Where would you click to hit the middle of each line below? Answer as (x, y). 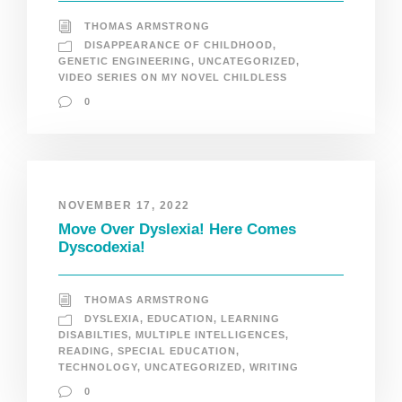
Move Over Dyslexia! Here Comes (177, 229)
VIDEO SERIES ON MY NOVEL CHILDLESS (173, 77)
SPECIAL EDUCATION (177, 350)
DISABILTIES (93, 334)
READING (84, 350)
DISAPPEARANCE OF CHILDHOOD (179, 44)
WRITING (274, 367)
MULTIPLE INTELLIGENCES (210, 334)
